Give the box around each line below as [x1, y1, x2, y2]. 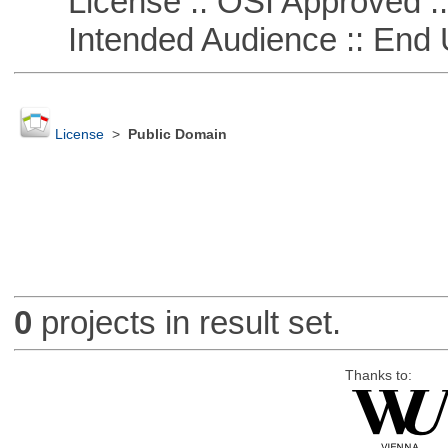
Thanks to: [344, 367, 412, 383]
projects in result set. [31, 304, 341, 342]
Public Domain [127, 127, 227, 143]
